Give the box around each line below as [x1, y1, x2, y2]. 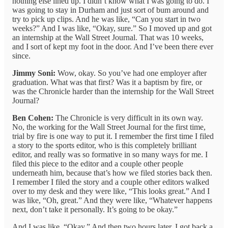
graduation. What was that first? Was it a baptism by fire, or [12, 78, 202, 87]
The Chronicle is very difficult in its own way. [53, 113, 203, 123]
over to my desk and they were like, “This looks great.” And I [12, 187, 210, 196]
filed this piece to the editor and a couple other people [12, 159, 183, 168]
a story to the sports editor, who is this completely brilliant [12, 141, 196, 150]
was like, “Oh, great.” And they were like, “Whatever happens [12, 196, 212, 205]
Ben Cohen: [12, 113, 53, 123]
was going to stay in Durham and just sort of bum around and [12, 6, 209, 15]
